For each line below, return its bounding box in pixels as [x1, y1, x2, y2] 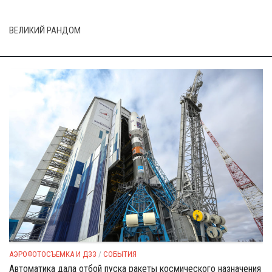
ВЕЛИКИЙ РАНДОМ [9, 24, 81, 36]
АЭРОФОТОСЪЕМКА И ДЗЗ [9, 250, 97, 259]
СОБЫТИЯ [103, 250, 137, 259]
